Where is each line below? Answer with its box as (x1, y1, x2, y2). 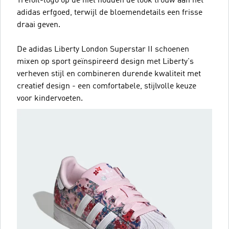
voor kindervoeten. (17, 95, 83, 103)
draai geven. (17, 21, 60, 29)
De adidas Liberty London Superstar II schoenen (17, 45, 189, 54)
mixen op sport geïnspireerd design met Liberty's (17, 58, 194, 66)
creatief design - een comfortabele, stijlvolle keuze (17, 82, 196, 90)
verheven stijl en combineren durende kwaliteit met (17, 70, 201, 78)
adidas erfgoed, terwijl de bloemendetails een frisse (17, 9, 202, 17)
